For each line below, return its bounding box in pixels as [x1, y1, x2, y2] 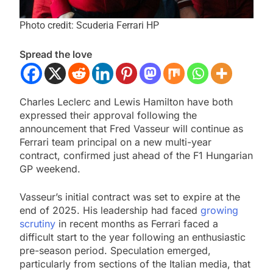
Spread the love [19, 48, 92, 61]
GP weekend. [19, 163, 80, 175]
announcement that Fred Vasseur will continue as [19, 122, 243, 135]
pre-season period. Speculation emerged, [19, 244, 211, 257]
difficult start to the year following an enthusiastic [19, 231, 246, 244]
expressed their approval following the [19, 109, 197, 122]
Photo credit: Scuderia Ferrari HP [19, 19, 159, 32]
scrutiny [19, 218, 55, 230]
